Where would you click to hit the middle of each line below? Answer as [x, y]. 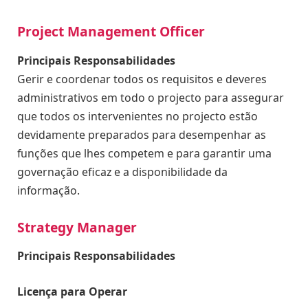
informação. [48, 190]
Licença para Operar [72, 291]
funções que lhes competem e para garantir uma [144, 153]
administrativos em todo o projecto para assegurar [151, 97]
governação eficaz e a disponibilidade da [122, 172]
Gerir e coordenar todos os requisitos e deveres [142, 79]
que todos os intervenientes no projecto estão [137, 116]
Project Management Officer [111, 32]
